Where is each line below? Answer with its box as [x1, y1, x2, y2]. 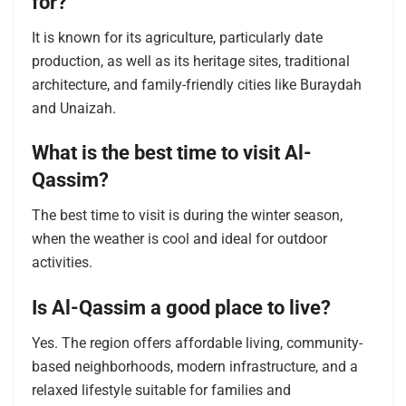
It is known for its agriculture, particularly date [32, 28, 323, 46]
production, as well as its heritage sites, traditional [32, 52, 350, 70]
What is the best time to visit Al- [32, 141, 312, 165]
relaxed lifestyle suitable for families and [32, 381, 291, 399]
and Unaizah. [32, 99, 116, 117]
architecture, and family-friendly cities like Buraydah [32, 75, 362, 93]
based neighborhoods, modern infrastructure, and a [32, 357, 358, 375]
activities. [32, 254, 92, 272]
